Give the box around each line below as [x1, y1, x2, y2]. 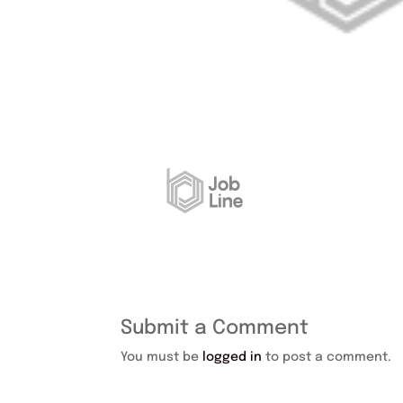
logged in [202, 351, 263, 364]
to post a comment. [262, 351, 392, 364]
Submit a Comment [121, 318, 309, 339]
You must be [121, 351, 203, 364]
